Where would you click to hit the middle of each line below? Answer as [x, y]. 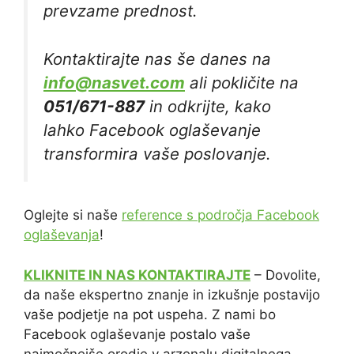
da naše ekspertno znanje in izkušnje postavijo [172, 294]
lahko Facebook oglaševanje [152, 130]
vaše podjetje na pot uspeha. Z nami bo [150, 314]
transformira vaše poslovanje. [157, 153]
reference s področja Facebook [220, 215]
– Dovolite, [286, 275]
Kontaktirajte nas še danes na [157, 58]
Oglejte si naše [73, 215]
